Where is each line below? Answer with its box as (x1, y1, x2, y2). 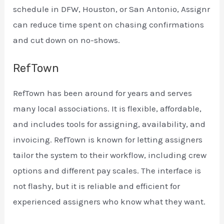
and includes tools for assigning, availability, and (13, 119, 206, 129)
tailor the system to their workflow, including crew (13, 150, 207, 160)
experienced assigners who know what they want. (13, 196, 206, 207)
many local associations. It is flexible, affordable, (13, 103, 202, 114)
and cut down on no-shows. (13, 35, 120, 45)
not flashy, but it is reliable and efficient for (13, 181, 180, 191)
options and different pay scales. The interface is (13, 165, 201, 176)
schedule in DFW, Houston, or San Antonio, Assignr (13, 4, 210, 14)
